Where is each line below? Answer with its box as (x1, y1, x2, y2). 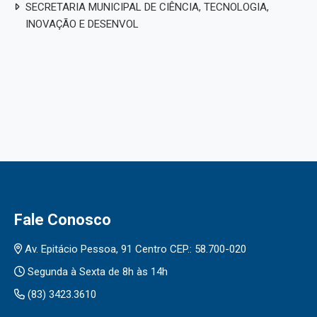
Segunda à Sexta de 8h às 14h (25, 265, 168, 278)
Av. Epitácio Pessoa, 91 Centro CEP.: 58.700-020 (22, 242, 246, 255)
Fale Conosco (14, 210, 111, 229)
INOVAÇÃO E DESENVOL (25, 17, 139, 30)
